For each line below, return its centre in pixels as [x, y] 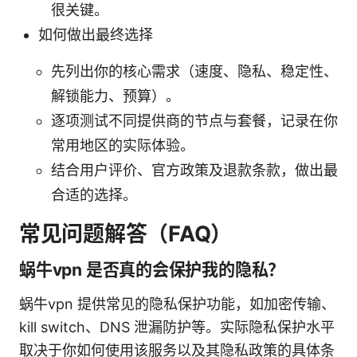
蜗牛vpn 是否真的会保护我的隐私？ [152, 269]
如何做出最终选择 [96, 34]
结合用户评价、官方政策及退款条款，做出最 [194, 170]
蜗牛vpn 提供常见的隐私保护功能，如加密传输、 [177, 304]
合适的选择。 [94, 194]
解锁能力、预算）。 [116, 96]
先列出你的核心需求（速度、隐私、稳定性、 [194, 71]
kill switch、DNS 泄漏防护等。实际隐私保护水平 [177, 327]
